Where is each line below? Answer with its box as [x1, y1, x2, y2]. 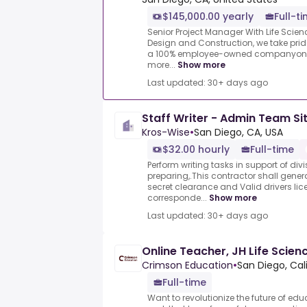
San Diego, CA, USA [194, 125, 283, 140]
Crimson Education [142, 258, 233, 273]
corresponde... [147, 192, 207, 204]
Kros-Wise [142, 125, 190, 140]
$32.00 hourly [162, 143, 230, 157]
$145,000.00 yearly [162, 10, 254, 24]
